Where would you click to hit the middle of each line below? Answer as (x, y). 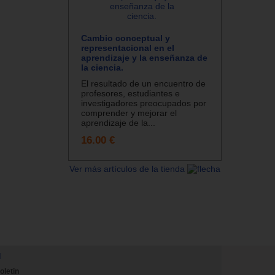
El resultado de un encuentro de (143, 83)
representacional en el (128, 48)
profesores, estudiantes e (130, 93)
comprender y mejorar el (129, 113)
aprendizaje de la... (118, 122)
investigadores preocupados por (144, 103)
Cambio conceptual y (126, 38)
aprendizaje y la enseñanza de (144, 57)
